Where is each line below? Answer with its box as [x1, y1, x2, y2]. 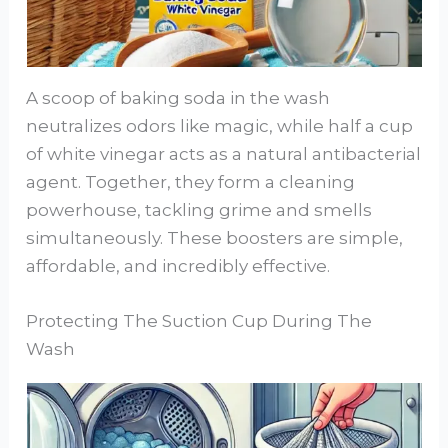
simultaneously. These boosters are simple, [26, 227, 404, 248]
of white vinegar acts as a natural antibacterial [26, 143, 422, 164]
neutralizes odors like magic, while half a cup [26, 115, 414, 136]
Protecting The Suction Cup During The [26, 311, 373, 332]
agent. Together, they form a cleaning [26, 171, 356, 192]
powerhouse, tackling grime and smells [26, 199, 373, 220]
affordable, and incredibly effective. [26, 255, 331, 276]
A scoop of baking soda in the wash [26, 87, 331, 108]
